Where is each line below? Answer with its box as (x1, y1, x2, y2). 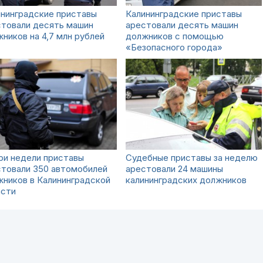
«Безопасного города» (126, 42, 222, 53)
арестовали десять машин (126, 19, 238, 31)
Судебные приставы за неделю (126, 152, 258, 163)
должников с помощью (126, 31, 224, 42)
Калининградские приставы (126, 8, 242, 19)
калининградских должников (126, 174, 247, 186)
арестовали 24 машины (126, 163, 223, 174)
